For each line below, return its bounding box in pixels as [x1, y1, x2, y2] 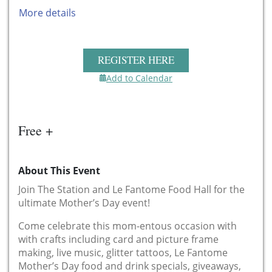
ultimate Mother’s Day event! [18, 195, 150, 209]
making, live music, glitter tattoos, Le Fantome [18, 245, 228, 259]
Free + [18, 121, 53, 139]
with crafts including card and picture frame [18, 232, 219, 246]
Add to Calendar [106, 72, 172, 84]
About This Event [18, 163, 100, 177]
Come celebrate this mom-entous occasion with [18, 219, 237, 233]
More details [19, 6, 76, 20]
